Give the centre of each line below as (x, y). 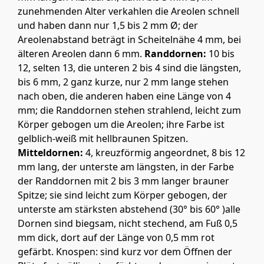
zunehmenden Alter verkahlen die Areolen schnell (128, 11)
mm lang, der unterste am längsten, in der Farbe (126, 167)
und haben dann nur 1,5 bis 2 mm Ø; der (108, 26)
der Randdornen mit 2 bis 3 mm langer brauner (123, 181)
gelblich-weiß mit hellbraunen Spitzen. (103, 139)
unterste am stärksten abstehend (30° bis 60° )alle (129, 209)
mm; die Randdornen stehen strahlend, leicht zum (129, 110)
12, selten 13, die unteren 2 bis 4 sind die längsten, (129, 68)
